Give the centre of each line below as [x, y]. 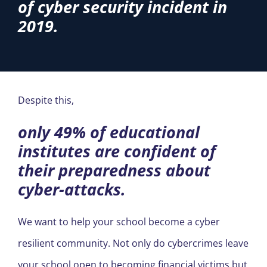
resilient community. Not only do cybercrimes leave [133, 243]
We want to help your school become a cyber [119, 221]
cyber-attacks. [72, 189]
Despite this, [46, 100]
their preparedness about [114, 170]
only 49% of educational [108, 132]
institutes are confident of [117, 151]
